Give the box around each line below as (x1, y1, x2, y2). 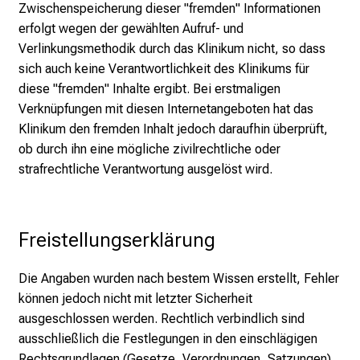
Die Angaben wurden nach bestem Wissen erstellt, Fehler (18, 271, 339, 287)
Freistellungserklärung (18, 227, 215, 252)
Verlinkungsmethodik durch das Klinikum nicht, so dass (18, 41, 325, 57)
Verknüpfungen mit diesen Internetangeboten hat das (18, 101, 313, 117)
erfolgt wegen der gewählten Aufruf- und (18, 21, 243, 37)
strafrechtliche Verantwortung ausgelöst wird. (18, 162, 272, 178)
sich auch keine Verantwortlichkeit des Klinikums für (18, 61, 309, 77)
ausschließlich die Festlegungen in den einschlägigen (18, 331, 317, 347)
